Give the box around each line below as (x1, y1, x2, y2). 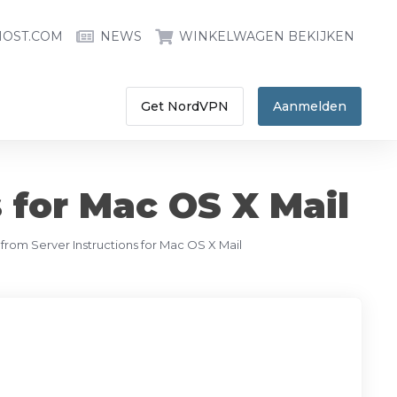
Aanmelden (273, 98, 346, 114)
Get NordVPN (141, 98, 229, 114)
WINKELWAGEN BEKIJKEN (179, 28, 354, 44)
